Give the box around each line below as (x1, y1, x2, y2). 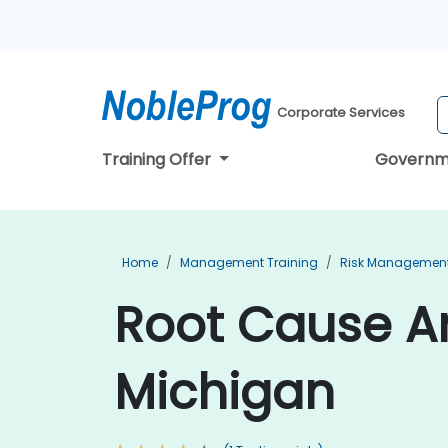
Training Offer (102, 148, 215, 171)
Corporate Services (277, 103, 406, 123)
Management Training (180, 254, 318, 271)
